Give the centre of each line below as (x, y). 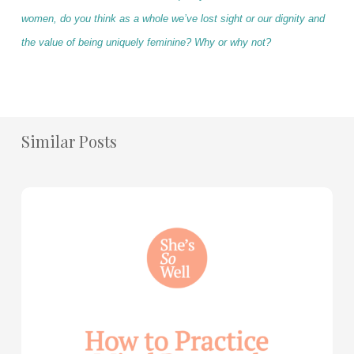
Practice (46, 241)
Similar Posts (69, 141)
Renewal (47, 286)
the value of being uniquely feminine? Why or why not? (146, 42)
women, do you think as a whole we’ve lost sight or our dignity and (173, 19)
